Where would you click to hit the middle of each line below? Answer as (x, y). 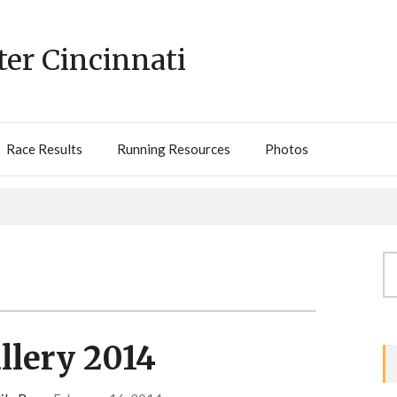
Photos (287, 149)
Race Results (44, 149)
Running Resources (174, 149)
